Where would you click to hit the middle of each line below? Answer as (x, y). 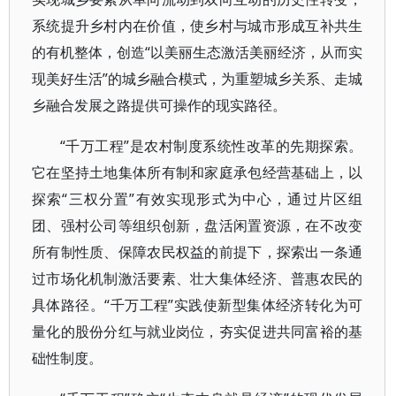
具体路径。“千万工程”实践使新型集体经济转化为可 (198, 305)
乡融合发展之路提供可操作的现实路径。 (159, 105)
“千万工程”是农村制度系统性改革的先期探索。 (212, 146)
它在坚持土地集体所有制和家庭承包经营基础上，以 (198, 172)
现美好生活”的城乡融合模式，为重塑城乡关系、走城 (198, 79)
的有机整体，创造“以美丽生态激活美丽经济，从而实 (198, 52)
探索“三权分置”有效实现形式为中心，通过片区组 (198, 199)
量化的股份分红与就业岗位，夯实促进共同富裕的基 (198, 331)
